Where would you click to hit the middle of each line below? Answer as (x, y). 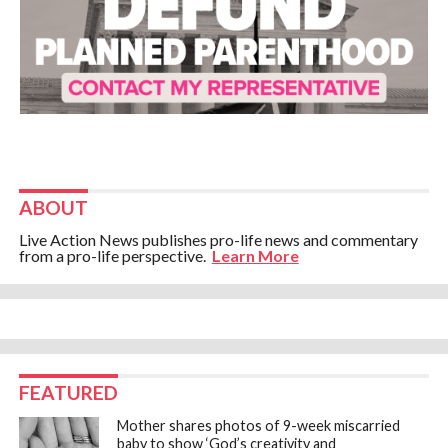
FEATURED (68, 392)
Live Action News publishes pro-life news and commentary (218, 239)
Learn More (255, 255)
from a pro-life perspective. (115, 255)
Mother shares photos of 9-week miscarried (259, 425)
